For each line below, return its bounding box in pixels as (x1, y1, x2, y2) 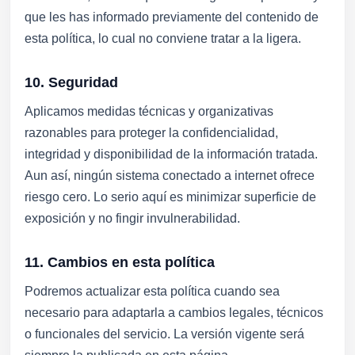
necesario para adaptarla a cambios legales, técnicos (25, 306, 323, 319)
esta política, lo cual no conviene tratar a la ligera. (25, 32, 301, 45)
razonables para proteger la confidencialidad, (25, 126, 278, 139)
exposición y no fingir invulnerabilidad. (25, 212, 240, 225)
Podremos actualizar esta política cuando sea (25, 284, 280, 298)
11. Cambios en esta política (25, 254, 215, 270)
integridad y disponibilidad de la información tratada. (25, 147, 318, 161)
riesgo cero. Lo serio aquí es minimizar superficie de (25, 190, 316, 204)
